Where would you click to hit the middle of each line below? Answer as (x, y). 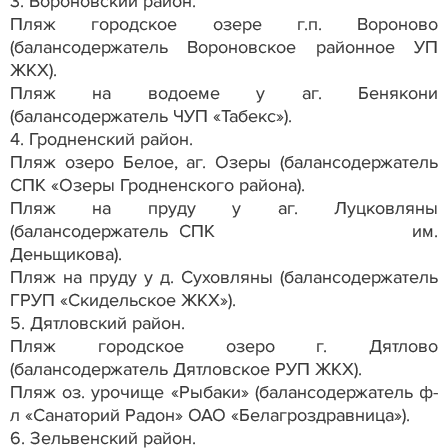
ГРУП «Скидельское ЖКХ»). (123, 299)
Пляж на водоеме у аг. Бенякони (224, 92)
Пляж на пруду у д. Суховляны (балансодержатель (224, 276)
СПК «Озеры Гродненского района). (157, 184)
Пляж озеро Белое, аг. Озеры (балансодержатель (224, 161)
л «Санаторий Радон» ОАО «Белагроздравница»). (210, 414)
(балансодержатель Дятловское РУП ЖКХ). (186, 368)
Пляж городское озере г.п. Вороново (224, 23)
